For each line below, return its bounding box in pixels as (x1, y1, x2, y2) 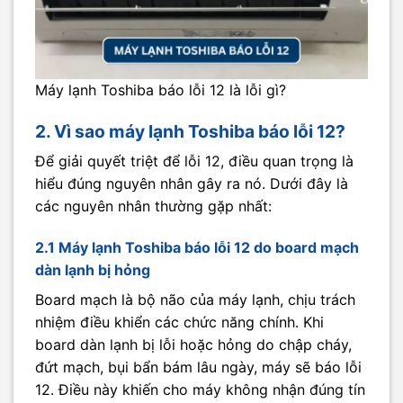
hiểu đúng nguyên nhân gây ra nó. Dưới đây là (35, 175, 348, 193)
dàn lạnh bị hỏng (35, 261, 150, 280)
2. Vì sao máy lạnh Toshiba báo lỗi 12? (35, 120, 345, 142)
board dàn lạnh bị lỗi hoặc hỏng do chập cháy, (35, 336, 352, 354)
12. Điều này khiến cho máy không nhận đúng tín (35, 381, 365, 399)
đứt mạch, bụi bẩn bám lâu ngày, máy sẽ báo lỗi (35, 358, 362, 377)
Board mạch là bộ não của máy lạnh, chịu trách (35, 291, 355, 309)
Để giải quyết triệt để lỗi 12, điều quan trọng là (35, 152, 354, 171)
